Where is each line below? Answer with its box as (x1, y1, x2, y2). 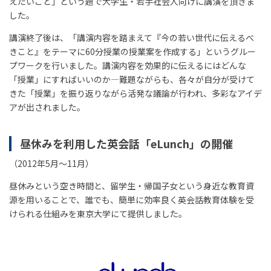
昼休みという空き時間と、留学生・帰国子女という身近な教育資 (9, 179, 254, 192)
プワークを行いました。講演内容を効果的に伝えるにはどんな (9, 59, 246, 71)
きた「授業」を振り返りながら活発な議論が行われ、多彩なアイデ (9, 87, 262, 99)
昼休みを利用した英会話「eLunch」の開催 (19, 135, 233, 151)
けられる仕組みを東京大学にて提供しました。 (9, 207, 187, 220)
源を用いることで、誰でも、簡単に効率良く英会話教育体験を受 (9, 193, 254, 206)
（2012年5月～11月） (9, 157, 94, 169)
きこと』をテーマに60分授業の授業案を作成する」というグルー (9, 45, 256, 57)
